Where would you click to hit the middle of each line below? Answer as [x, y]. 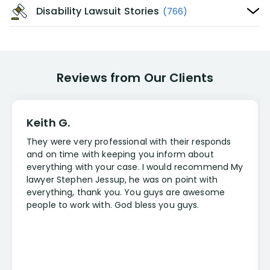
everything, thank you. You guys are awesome [126, 192]
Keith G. [49, 123]
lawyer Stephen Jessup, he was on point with [122, 180]
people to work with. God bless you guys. [113, 205]
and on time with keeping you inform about [120, 154]
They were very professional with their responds [129, 142]
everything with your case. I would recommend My [135, 167]
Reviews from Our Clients [135, 78]
